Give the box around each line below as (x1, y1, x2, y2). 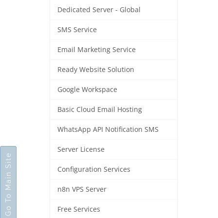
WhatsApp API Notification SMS (57, 125, 159, 134)
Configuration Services (57, 165, 130, 174)
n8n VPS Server (57, 185, 107, 194)
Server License (57, 145, 105, 154)
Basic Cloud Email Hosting (57, 105, 142, 114)
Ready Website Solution (57, 65, 134, 74)
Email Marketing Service (57, 45, 136, 54)
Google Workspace (57, 85, 117, 94)
